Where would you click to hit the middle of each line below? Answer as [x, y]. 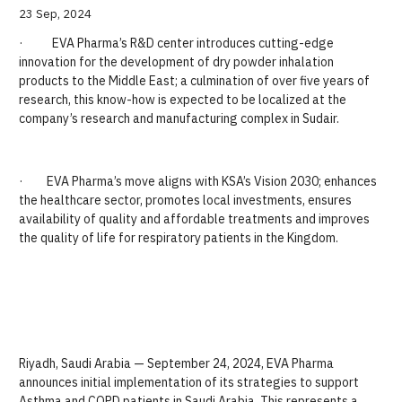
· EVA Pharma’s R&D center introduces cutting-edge [176, 43]
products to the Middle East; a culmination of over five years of [194, 81]
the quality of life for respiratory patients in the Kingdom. [179, 238]
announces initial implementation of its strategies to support [189, 382]
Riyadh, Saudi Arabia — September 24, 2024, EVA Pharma [176, 363]
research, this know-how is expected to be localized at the [183, 100]
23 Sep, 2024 [55, 14]
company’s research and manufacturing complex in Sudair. [179, 118]
